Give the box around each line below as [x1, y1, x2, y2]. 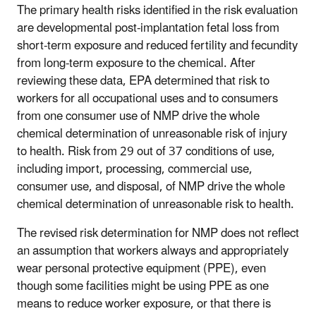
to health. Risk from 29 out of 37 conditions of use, [17, 138, 275, 164]
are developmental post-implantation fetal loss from [17, 15, 279, 41]
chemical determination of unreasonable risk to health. [17, 191, 297, 217]
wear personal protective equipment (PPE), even [17, 255, 266, 281]
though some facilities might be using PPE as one [17, 273, 269, 299]
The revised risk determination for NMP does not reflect [17, 220, 299, 246]
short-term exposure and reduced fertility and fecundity [17, 32, 298, 59]
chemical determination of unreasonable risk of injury [17, 121, 287, 147]
